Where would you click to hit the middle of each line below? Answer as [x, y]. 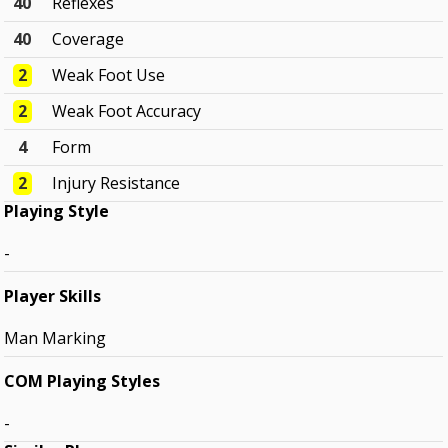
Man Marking [55, 338]
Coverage [88, 39]
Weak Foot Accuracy [127, 111]
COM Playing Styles [82, 381]
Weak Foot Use [109, 75]
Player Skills [53, 296]
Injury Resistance [116, 183]
